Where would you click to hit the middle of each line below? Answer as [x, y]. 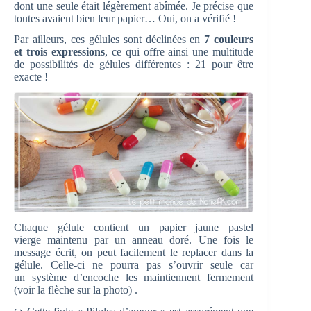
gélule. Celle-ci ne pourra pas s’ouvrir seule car [134, 264]
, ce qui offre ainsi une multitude [179, 52]
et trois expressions [59, 52]
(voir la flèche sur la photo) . [76, 289]
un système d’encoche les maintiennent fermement [134, 277]
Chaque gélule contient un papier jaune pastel [134, 227]
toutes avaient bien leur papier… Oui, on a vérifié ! [125, 18]
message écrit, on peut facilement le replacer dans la [134, 252]
